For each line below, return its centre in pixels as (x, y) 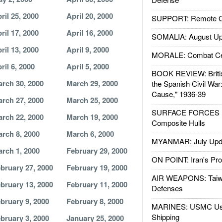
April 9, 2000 (87, 50)
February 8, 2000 (95, 201)
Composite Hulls (178, 123)
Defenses (167, 188)
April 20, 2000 (89, 16)
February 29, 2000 (97, 151)
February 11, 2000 (97, 184)
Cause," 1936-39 (178, 94)
